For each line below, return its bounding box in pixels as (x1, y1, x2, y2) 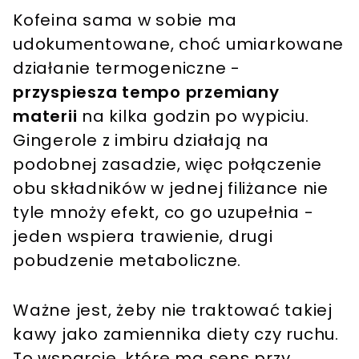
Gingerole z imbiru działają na (13, 128, 269, 151)
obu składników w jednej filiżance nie (13, 176, 329, 200)
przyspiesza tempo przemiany (13, 80, 280, 103)
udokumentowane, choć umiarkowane (13, 32, 344, 55)
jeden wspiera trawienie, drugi (13, 224, 273, 248)
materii (13, 104, 78, 127)
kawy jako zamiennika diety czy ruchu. (13, 322, 339, 345)
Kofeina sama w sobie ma (13, 8, 237, 31)
